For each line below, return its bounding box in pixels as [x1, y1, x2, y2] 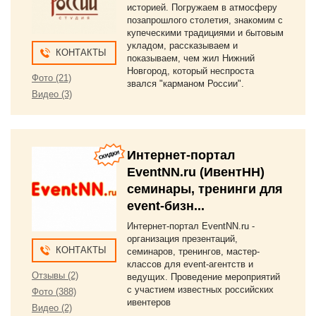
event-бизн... [127, 199, 205, 213]
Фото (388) [32, 286, 76, 297]
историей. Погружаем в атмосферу [127, 2, 277, 13]
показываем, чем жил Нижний [127, 53, 255, 63]
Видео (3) [32, 89, 72, 99]
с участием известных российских [127, 284, 274, 295]
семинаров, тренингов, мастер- [127, 246, 260, 257]
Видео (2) [32, 303, 72, 313]
